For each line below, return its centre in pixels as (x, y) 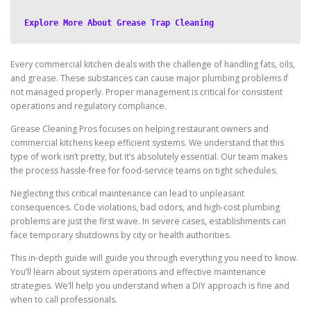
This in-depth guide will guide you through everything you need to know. (154, 258)
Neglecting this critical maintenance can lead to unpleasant (127, 194)
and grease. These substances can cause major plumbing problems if (149, 78)
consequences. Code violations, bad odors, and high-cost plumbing (145, 208)
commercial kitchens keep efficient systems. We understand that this (147, 143)
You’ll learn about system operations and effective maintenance (138, 272)
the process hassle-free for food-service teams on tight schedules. (144, 171)
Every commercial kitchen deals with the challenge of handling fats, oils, (153, 64)
